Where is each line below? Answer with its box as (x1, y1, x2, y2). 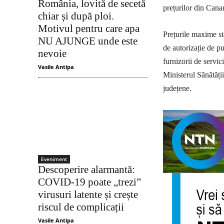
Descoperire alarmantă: (38, 163, 135, 175)
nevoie (38, 47, 66, 60)
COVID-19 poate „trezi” (38, 175, 141, 188)
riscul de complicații (38, 200, 124, 213)
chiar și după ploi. (38, 10, 114, 22)
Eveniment (41, 155, 67, 162)
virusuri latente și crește (38, 188, 138, 200)
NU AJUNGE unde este (38, 35, 137, 47)
